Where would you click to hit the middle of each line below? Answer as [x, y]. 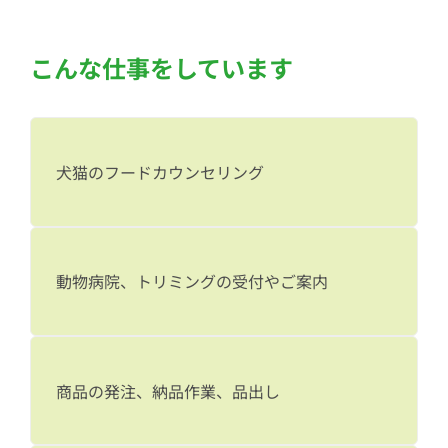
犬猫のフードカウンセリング [160, 171]
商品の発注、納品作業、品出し [168, 390]
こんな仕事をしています [161, 68]
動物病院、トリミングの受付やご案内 [192, 281]
